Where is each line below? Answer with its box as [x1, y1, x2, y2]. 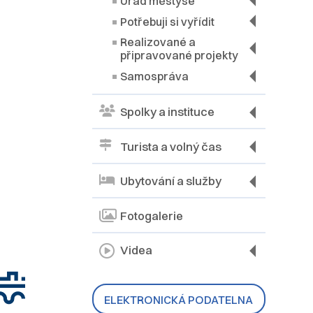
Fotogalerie [120, 208, 183, 223]
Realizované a [120, 35, 196, 50]
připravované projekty [120, 48, 238, 63]
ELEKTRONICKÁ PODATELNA [104, 293, 254, 307]
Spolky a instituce [120, 105, 214, 119]
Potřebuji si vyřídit [120, 14, 214, 29]
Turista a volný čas [120, 139, 221, 154]
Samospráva [120, 69, 189, 84]
